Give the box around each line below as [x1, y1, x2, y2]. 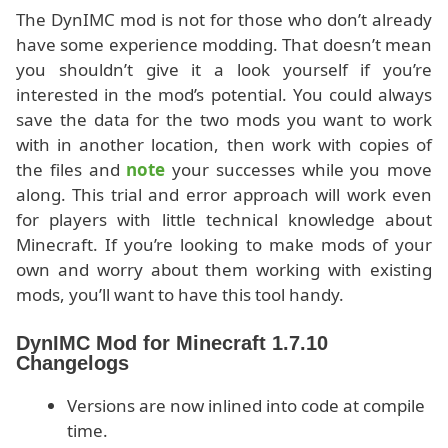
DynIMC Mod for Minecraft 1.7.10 [16, 331, 328, 354]
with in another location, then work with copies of [16, 133, 432, 157]
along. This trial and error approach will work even [16, 183, 432, 207]
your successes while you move [165, 158, 432, 182]
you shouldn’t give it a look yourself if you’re [16, 58, 432, 82]
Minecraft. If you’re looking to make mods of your [16, 233, 432, 257]
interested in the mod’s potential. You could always [16, 83, 432, 107]
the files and [16, 158, 127, 182]
